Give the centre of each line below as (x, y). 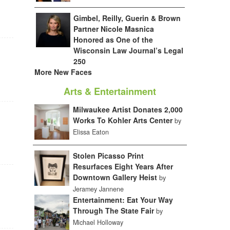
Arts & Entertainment (110, 92)
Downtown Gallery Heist (115, 177)
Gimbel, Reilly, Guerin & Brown (127, 18)
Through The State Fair (113, 210)
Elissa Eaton (91, 132)
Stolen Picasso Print (108, 155)
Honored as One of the (113, 40)
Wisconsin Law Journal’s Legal (129, 51)
